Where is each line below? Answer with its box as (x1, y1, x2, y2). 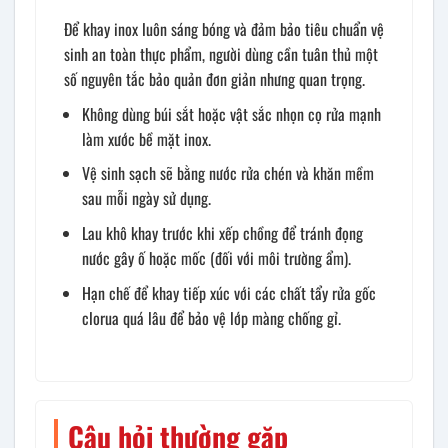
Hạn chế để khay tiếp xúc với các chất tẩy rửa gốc (82, 280, 376, 305)
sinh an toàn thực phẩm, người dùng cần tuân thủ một (64, 41, 378, 66)
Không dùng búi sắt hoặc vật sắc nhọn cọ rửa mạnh (82, 101, 381, 126)
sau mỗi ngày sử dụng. (82, 186, 211, 211)
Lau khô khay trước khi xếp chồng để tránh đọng (82, 220, 363, 245)
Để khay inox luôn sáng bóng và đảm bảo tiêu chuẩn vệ (64, 16, 384, 41)
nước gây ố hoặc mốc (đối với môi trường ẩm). (82, 245, 351, 270)
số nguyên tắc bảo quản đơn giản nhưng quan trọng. (64, 66, 365, 91)
